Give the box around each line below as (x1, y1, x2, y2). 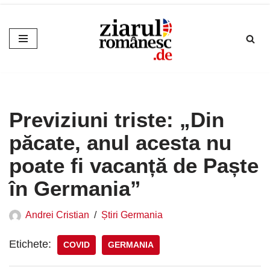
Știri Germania (101, 209, 163, 221)
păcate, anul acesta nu (9, 131, 231, 155)
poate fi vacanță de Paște (9, 154, 259, 178)
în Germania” (9, 177, 141, 201)
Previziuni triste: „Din (9, 108, 224, 132)
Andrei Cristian (25, 209, 89, 221)
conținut (9, 60, 47, 72)
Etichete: (9, 238, 51, 251)
